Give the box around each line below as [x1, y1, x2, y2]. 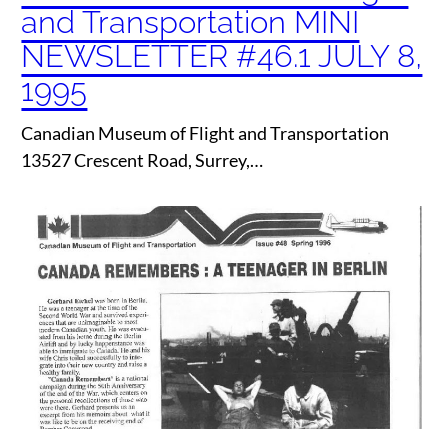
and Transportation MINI [21, 3, 360, 40]
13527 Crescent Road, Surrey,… [21, 149, 264, 172]
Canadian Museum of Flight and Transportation [21, 122, 390, 145]
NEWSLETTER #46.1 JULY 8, [21, 37, 423, 74]
